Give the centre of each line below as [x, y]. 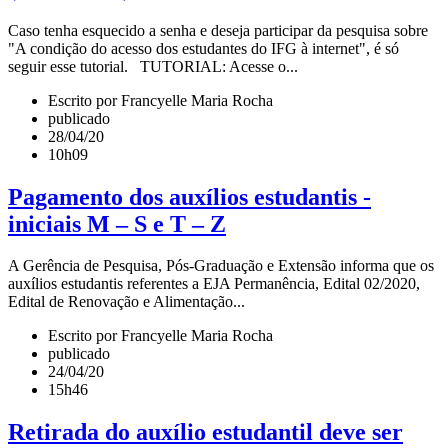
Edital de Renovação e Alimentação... [126, 302]
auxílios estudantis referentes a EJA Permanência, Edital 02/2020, [214, 284]
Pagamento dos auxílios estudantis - [189, 196]
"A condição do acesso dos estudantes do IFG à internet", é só [203, 48]
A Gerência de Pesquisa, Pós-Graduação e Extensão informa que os [221, 266]
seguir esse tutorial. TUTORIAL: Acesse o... [153, 66]
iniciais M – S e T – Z [117, 223]
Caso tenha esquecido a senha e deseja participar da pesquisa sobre [220, 30]
